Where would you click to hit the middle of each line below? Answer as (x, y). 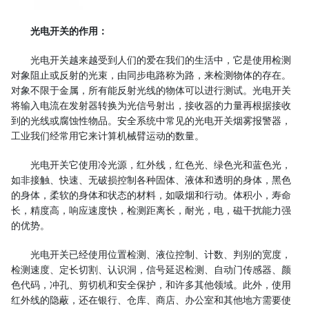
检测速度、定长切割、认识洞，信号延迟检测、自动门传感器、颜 (151, 269)
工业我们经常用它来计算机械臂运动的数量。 (108, 136)
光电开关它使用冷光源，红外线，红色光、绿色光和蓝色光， (161, 165)
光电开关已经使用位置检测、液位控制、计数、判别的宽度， (161, 254)
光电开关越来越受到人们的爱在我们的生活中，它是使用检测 (161, 60)
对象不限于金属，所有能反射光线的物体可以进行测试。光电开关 (151, 90)
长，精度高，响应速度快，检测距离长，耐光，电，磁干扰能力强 (151, 210)
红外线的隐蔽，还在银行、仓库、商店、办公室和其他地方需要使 (151, 300)
